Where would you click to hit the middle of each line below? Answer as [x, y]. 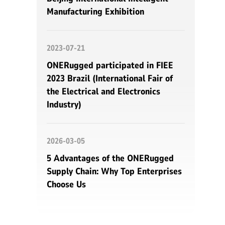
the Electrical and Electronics [103, 92]
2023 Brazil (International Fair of [110, 79]
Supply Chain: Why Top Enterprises [114, 172]
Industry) [64, 105]
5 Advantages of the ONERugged [110, 158]
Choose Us [66, 185]
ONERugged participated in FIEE [110, 66]
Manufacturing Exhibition [95, 12]
